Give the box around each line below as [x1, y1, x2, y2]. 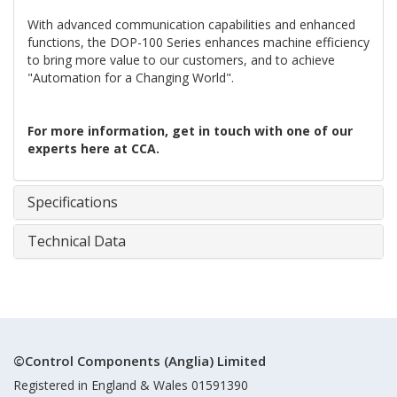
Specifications [27, 192, 118, 212]
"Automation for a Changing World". [27, 69, 237, 86]
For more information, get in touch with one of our [27, 122, 353, 139]
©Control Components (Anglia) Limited [13, 352, 266, 370]
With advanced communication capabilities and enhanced [27, 16, 355, 33]
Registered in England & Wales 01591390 [13, 377, 248, 393]
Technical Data [27, 231, 126, 251]
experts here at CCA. [27, 140, 160, 157]
